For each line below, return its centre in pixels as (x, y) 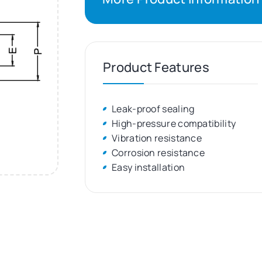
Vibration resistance (157, 138)
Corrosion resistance (158, 153)
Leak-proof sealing (153, 109)
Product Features (156, 68)
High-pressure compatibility (174, 124)
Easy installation (149, 168)
